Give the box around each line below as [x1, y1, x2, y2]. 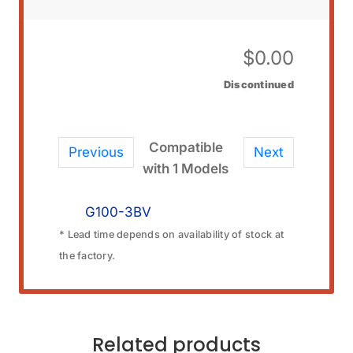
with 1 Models [143, 161, 229, 176]
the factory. [59, 249, 116, 262]
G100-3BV [84, 203, 151, 220]
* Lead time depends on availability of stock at [59, 228, 284, 240]
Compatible [148, 139, 223, 155]
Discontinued [223, 78, 294, 91]
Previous [69, 144, 124, 160]
